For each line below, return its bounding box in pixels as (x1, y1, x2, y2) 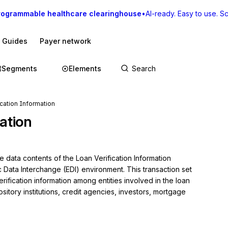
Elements (69, 64, 101, 73)
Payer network (40, 37, 91, 45)
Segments (2, 64, 37, 73)
